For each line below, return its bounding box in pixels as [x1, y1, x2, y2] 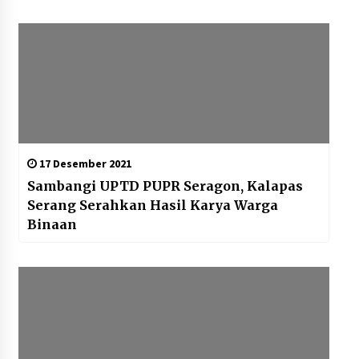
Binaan [26, 216, 77, 233]
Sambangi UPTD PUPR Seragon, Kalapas [26, 178, 303, 195]
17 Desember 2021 [36, 156, 131, 171]
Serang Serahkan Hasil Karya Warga [26, 197, 278, 214]
